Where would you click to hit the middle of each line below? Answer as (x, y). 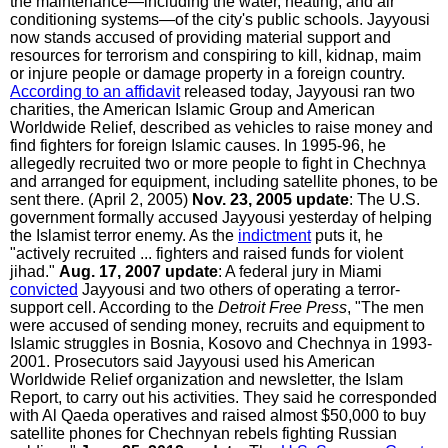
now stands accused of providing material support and (200, 37)
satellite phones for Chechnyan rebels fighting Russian (203, 433)
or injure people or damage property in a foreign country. (207, 73)
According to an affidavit (95, 91)
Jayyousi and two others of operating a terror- (239, 289)
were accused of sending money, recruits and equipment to (217, 325)
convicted (44, 289)
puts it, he (347, 235)
